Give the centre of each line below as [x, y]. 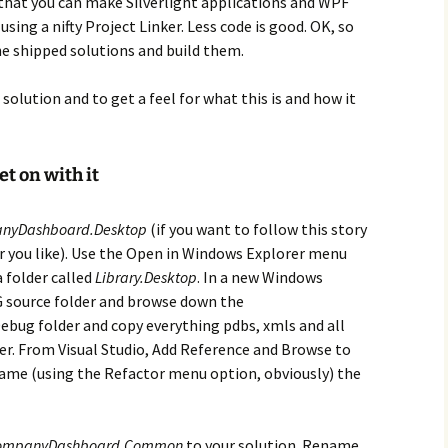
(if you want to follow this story [257, 229]
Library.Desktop [146, 277]
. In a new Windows [260, 277]
